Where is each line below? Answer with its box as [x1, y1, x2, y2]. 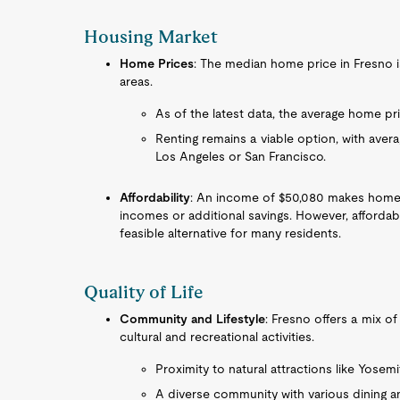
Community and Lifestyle [120, 312, 266, 326]
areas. [120, 74, 154, 88]
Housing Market [84, 26, 219, 47]
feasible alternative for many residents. [120, 226, 342, 240]
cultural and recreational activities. [120, 329, 315, 344]
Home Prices [120, 56, 195, 71]
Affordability [120, 190, 191, 204]
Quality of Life [84, 281, 204, 303]
